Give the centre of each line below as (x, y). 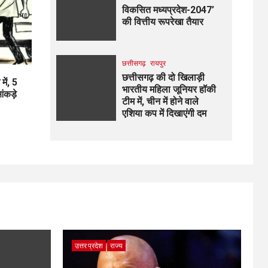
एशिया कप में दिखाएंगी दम (164, 113)
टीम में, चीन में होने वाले (160, 101)
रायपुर (158, 63)
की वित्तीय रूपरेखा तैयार (162, 22)
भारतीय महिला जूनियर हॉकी (169, 89)
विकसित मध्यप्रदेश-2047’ (168, 10)
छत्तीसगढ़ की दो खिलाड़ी (163, 77)
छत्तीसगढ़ (133, 63)
